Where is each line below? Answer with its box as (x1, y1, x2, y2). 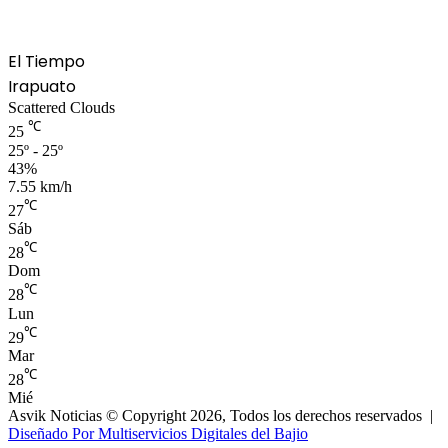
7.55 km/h (8, 177, 72, 195)
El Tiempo (8, 50, 85, 74)
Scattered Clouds (8, 99, 115, 117)
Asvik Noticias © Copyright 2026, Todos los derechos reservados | (8, 407, 437, 425)
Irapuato (8, 75, 76, 99)
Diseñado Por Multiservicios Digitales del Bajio (8, 425, 308, 443)
